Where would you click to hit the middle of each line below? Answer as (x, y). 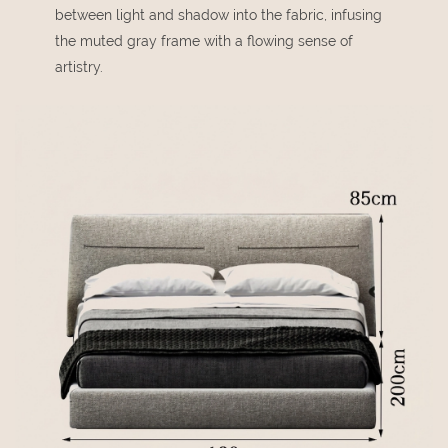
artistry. (79, 67)
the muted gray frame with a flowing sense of (204, 41)
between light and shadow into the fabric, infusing (218, 15)
